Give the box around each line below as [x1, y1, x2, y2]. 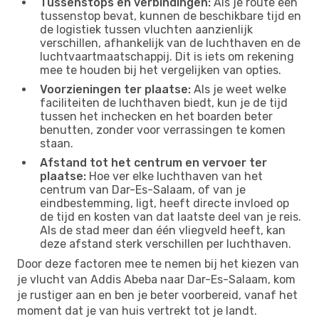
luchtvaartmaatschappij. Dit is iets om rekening [40, 49, 294, 63]
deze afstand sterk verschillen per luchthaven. [40, 236, 291, 251]
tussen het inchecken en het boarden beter [40, 109, 273, 123]
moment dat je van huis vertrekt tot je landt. [17, 303, 257, 318]
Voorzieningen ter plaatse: [40, 82, 191, 96]
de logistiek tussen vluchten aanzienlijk [40, 22, 253, 36]
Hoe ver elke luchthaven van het [86, 169, 263, 183]
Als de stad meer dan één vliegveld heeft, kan [40, 223, 286, 237]
